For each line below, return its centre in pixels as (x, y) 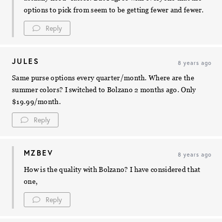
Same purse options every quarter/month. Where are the (103, 78)
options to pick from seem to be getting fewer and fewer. (114, 10)
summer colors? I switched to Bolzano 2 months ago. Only (104, 89)
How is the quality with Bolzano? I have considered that (112, 169)
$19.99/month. (36, 101)
